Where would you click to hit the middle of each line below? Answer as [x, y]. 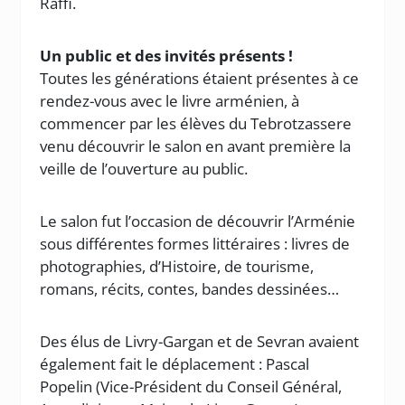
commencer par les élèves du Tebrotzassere [196, 123]
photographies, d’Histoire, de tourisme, [177, 266]
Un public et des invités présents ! [167, 56]
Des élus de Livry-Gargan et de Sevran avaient [200, 341]
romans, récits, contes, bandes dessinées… [190, 289]
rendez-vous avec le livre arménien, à [170, 101]
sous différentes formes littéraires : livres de [195, 244]
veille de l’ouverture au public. [144, 169]
